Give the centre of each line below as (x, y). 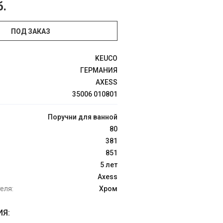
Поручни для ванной (83, 117)
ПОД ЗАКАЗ (30, 31)
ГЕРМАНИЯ (99, 70)
